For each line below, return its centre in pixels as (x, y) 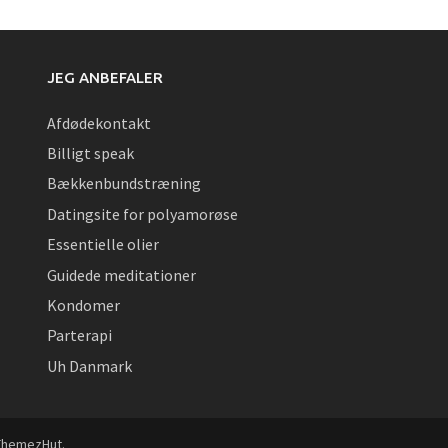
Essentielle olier (103, 244)
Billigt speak (91, 153)
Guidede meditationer (122, 274)
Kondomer (84, 305)
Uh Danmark (90, 365)
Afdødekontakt (99, 122)
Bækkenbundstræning (124, 183)
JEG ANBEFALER (105, 77)
